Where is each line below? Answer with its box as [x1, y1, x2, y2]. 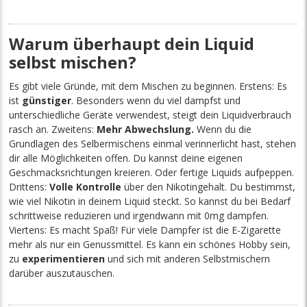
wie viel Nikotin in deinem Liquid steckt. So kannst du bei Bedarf [9, 194, 291, 208]
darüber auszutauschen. [9, 266, 115, 280]
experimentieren [22, 251, 106, 265]
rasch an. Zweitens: [9, 122, 97, 136]
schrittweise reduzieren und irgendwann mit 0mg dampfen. [9, 208, 269, 222]
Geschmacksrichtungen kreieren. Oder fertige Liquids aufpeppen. [9, 165, 295, 179]
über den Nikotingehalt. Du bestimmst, [121, 180, 296, 193]
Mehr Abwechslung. [97, 122, 195, 136]
